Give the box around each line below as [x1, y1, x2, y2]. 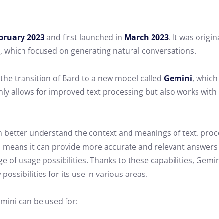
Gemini [164, 73, 192, 84]
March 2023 [124, 32, 169, 43]
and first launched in [44, 32, 124, 43]
